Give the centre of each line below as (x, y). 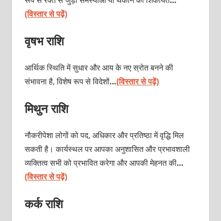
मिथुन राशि (46, 108)
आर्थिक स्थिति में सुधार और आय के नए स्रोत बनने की (99, 67)
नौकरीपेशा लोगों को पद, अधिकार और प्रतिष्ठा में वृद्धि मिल (104, 135)
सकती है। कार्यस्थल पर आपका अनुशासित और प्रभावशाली (107, 149)
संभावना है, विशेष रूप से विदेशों (67, 81)
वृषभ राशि (44, 40)
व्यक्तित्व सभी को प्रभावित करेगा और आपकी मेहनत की (100, 163)
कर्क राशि (44, 203)
